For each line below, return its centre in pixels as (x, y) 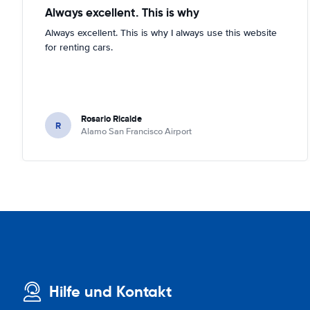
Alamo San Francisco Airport (136, 131)
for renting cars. (79, 47)
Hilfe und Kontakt (110, 292)
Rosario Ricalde (111, 119)
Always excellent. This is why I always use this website (161, 33)
